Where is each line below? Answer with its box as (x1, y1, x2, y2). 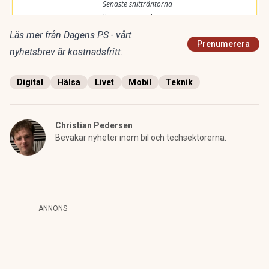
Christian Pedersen (55, 121, 133, 130)
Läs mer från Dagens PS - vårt (10, 29, 131, 41)
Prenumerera (197, 39, 250, 49)
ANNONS (38, 204, 67, 213)
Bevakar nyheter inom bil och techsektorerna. (55, 133, 226, 142)
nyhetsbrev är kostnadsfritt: (10, 46, 123, 58)
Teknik (166, 77, 193, 87)
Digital (17, 77, 43, 87)
